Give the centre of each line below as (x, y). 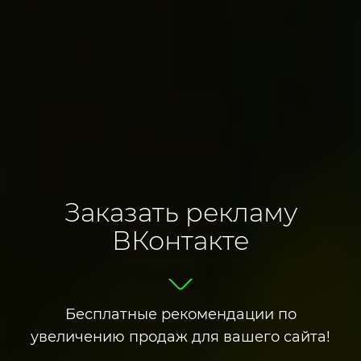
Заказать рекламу (180, 212)
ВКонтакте (180, 240)
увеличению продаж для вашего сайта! (180, 336)
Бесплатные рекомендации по (180, 314)
